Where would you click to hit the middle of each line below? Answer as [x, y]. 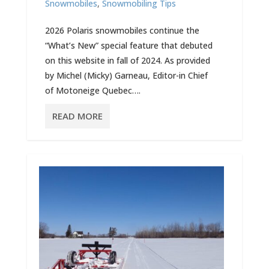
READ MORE [77, 116]
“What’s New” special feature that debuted [128, 45]
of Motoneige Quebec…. [92, 90]
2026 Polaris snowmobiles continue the [122, 30]
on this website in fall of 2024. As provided [127, 60]
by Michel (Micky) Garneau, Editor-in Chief [126, 75]
